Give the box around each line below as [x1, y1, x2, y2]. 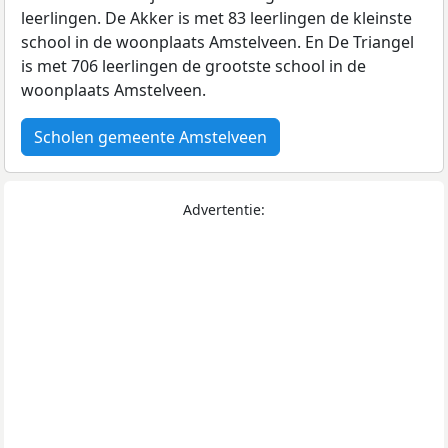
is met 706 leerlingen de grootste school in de [21, 55, 366, 78]
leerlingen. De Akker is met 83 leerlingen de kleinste [21, 7, 412, 30]
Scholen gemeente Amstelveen [34, 126, 267, 149]
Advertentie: [183, 200, 265, 220]
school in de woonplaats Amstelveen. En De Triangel [21, 31, 414, 54]
